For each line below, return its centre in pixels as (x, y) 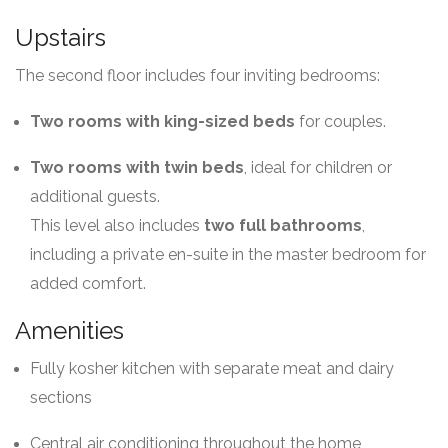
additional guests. (95, 196)
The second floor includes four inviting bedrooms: (197, 75)
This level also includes (117, 225)
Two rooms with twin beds (137, 167)
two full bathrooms (283, 225)
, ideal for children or (318, 167)
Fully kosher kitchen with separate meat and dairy (212, 368)
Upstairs (60, 37)
